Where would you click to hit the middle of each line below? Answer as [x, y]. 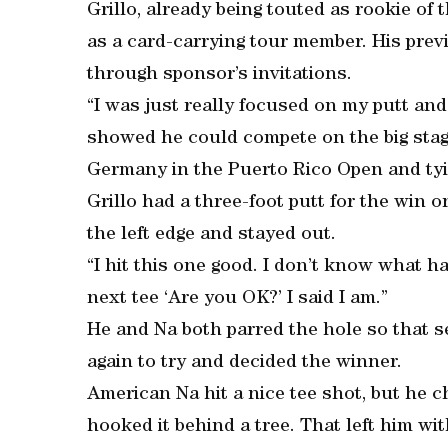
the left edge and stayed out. [211, 235]
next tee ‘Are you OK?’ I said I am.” [237, 299]
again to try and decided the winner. [244, 363]
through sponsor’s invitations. [219, 75]
